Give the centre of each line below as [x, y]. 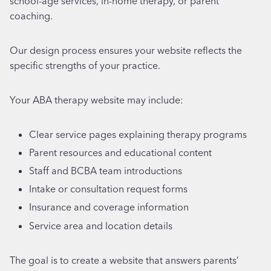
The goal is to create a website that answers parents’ [124, 260]
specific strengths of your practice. [85, 65]
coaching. [31, 15]
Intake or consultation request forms [108, 189]
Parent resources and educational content [120, 152]
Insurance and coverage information [109, 207]
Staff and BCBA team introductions [106, 171]
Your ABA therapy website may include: [96, 100]
